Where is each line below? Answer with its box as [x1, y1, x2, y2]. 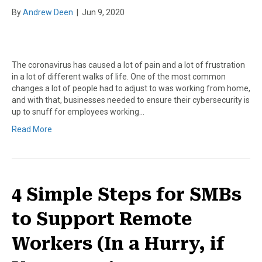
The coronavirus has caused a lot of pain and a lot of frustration [12, 60, 245, 70]
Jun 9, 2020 [82, 7, 125, 17]
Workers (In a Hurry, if [12, 233, 225, 254]
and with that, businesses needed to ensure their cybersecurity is [12, 95, 250, 105]
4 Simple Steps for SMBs [12, 184, 242, 205]
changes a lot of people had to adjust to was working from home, [12, 83, 250, 93]
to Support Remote [12, 208, 192, 229]
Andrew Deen [23, 7, 73, 17]
